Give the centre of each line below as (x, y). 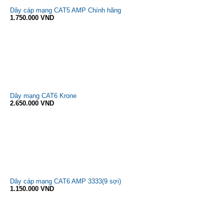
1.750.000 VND (32, 18)
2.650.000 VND (32, 103)
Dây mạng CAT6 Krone (43, 96)
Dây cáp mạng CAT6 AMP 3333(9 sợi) (65, 181)
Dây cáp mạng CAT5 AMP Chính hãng (65, 10)
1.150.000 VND (32, 189)
